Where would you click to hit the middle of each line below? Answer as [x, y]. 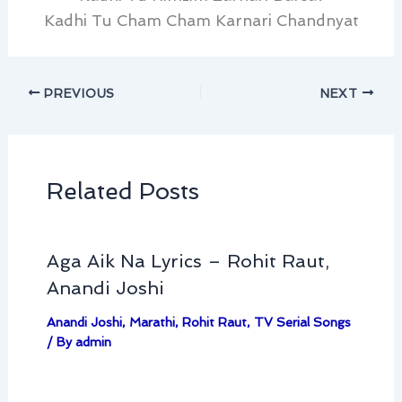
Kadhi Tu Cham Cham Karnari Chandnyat [201, 21]
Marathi [152, 323]
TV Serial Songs [302, 323]
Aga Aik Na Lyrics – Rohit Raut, [188, 262]
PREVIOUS [77, 93]
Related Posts [122, 191]
